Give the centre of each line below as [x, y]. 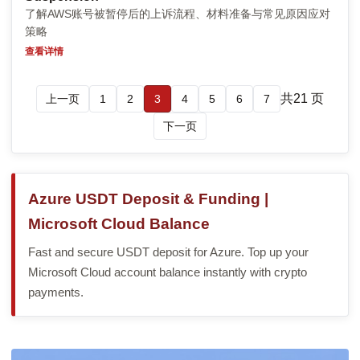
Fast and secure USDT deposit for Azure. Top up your [168, 253]
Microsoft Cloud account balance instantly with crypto [168, 273]
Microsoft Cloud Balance [119, 224]
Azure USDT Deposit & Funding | [148, 199]
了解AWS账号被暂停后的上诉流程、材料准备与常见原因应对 [178, 14]
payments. [56, 293]
